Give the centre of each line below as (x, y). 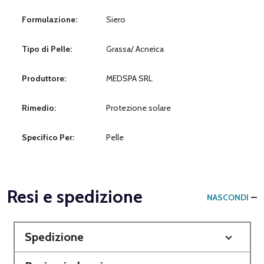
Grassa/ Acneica (135, 49)
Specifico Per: (48, 137)
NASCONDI (228, 197)
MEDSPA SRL (129, 78)
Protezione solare (138, 108)
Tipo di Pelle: (47, 49)
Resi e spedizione (75, 196)
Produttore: (44, 78)
